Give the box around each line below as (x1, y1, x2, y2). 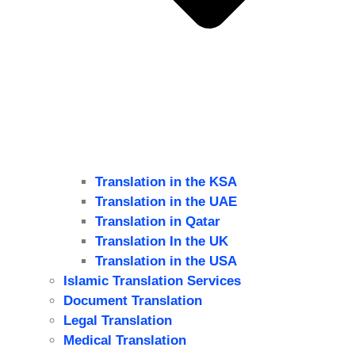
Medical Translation (63, 332, 186, 348)
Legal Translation (63, 312, 172, 328)
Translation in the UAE (95, 193, 237, 209)
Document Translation (63, 292, 202, 308)
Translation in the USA (95, 253, 237, 269)
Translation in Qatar (95, 213, 220, 229)
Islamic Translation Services (63, 273, 241, 288)
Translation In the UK (95, 233, 228, 249)
